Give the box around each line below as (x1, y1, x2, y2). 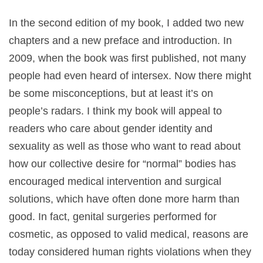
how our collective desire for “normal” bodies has (9, 157, 236, 170)
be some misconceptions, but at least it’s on (9, 87, 213, 99)
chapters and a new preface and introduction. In (9, 34, 232, 46)
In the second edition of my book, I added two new (9, 16, 244, 29)
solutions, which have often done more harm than (9, 193, 240, 205)
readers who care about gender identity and (9, 122, 213, 134)
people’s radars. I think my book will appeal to (9, 104, 222, 117)
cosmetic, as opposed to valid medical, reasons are (9, 228, 248, 240)
